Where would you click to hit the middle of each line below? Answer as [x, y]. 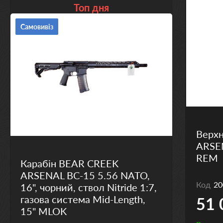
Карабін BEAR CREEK [69, 163]
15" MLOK [43, 211]
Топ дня [91, 7]
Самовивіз [37, 26]
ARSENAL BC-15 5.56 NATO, [85, 175]
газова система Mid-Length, [83, 199]
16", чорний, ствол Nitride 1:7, [88, 187]
